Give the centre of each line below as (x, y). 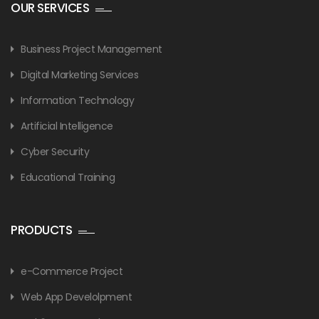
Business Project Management (91, 49)
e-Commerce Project (72, 271)
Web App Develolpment (76, 297)
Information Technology (77, 100)
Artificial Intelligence (67, 126)
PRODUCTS (41, 230)
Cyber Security (55, 151)
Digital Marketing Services (79, 74)
